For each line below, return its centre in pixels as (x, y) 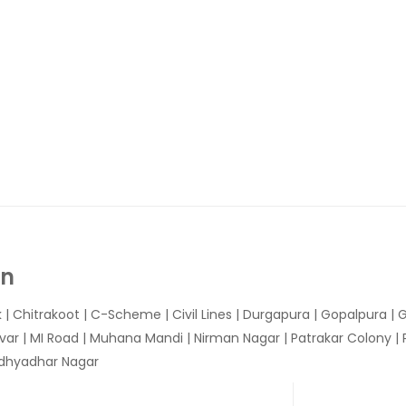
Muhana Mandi (136, 338)
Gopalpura (354, 314)
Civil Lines (202, 314)
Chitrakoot (46, 314)
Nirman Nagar (237, 338)
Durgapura (276, 314)
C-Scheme (126, 314)
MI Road (54, 338)
